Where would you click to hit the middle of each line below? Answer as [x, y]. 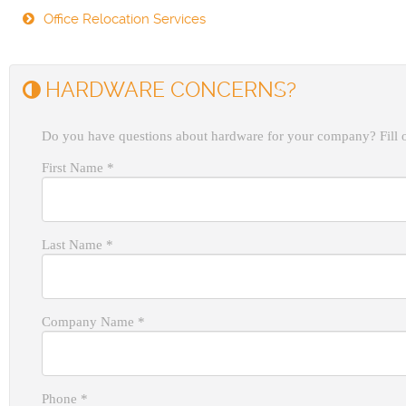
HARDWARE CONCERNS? [171, 90]
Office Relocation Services [125, 19]
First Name [74, 167]
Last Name [74, 244]
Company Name [90, 321]
